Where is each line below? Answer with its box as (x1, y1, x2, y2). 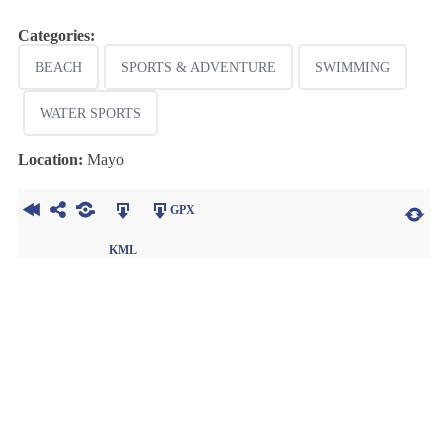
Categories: (17, 27, 95, 44)
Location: (17, 151, 83, 168)
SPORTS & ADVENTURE (120, 60, 276, 75)
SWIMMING (314, 60, 390, 75)
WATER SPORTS (39, 106, 141, 121)
